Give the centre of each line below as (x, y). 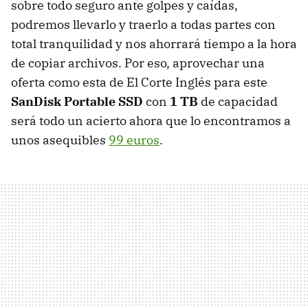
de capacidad (238, 101)
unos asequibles (60, 140)
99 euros (134, 140)
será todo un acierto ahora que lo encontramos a (151, 120)
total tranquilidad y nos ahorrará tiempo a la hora (154, 43)
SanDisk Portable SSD (77, 101)
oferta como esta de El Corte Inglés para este (139, 82)
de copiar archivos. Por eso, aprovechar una (138, 63)
